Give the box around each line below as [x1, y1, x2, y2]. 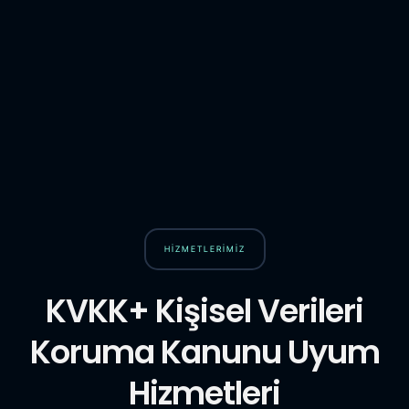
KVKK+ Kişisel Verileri [46, 288, 363, 334]
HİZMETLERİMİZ [163, 244, 246, 255]
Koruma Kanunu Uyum [29, 330, 380, 375]
